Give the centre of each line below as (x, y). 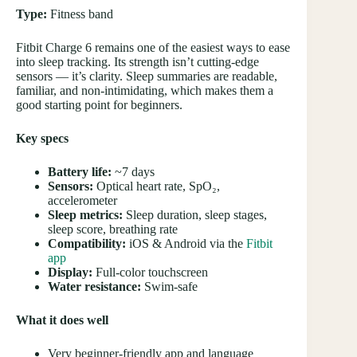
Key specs (42, 139)
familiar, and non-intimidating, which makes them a (145, 91)
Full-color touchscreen (150, 273)
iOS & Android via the (186, 244)
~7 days (133, 172)
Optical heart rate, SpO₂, (157, 186)
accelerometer (82, 201)
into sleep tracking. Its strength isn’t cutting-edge (137, 62)
